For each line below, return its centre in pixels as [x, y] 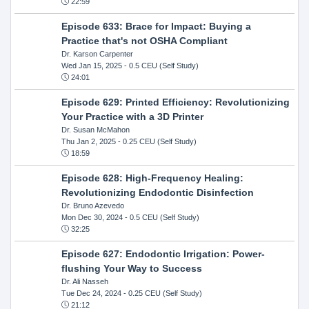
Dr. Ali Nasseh [84, 281]
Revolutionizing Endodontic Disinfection [157, 192]
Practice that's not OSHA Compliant [144, 40]
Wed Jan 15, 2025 [91, 65]
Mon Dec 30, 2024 [92, 217]
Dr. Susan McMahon [95, 129]
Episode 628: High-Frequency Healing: [152, 178]
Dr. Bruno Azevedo [92, 205]
